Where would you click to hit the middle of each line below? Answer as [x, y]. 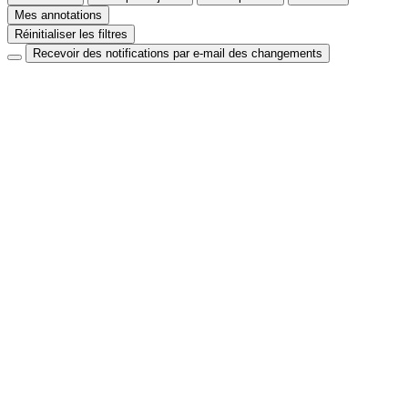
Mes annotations [58, 15]
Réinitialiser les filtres [71, 35]
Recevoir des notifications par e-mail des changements [178, 54]
